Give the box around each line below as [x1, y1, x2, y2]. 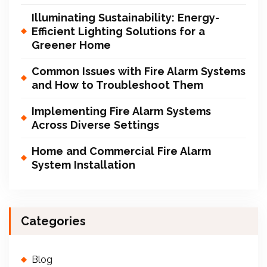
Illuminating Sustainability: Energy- [32, 11, 219, 24]
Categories [21, 213, 86, 228]
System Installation [32, 158, 135, 171]
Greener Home [32, 38, 111, 51]
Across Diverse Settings [32, 118, 159, 131]
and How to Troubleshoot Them [32, 78, 203, 91]
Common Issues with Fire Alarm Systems [32, 64, 246, 77]
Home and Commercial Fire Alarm [32, 144, 211, 157]
